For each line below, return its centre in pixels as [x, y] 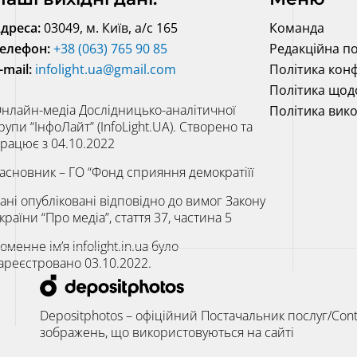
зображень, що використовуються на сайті [167, 332]
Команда [296, 27]
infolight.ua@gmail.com [105, 69]
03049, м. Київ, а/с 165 [109, 27]
